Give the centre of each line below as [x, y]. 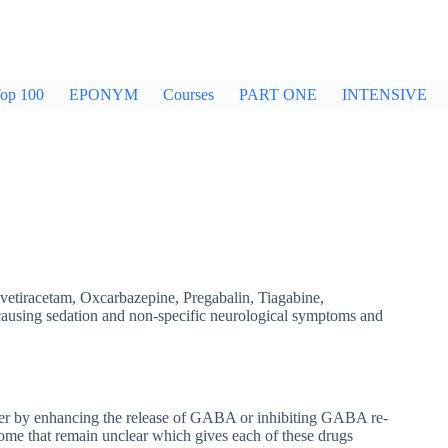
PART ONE [278, 94]
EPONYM [103, 94]
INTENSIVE [384, 94]
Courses [188, 94]
